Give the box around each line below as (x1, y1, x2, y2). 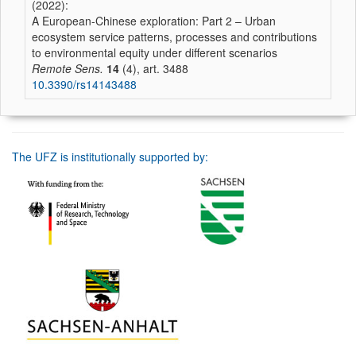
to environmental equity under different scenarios (32, 44, 277, 60)
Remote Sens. (32, 60, 103, 76)
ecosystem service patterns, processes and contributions (32, 29, 317, 44)
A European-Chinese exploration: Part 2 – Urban (32, 13, 276, 29)
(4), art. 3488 (119, 60, 188, 76)
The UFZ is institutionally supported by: (12, 149, 208, 164)
